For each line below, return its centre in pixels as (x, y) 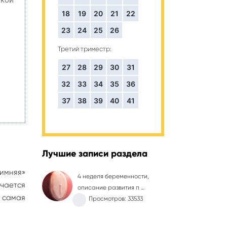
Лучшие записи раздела (95, 154)
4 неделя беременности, (113, 176)
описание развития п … (111, 187)
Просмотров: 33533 (116, 199)
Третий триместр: (85, 49)
